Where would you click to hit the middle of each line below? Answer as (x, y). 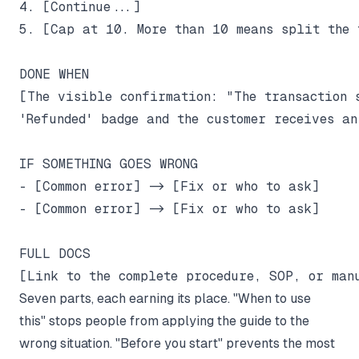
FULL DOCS (55, 253)
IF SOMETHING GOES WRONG (109, 163)
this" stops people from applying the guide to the (164, 321)
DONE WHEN (54, 74)
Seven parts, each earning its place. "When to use (165, 298)
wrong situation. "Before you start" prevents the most (177, 343)
